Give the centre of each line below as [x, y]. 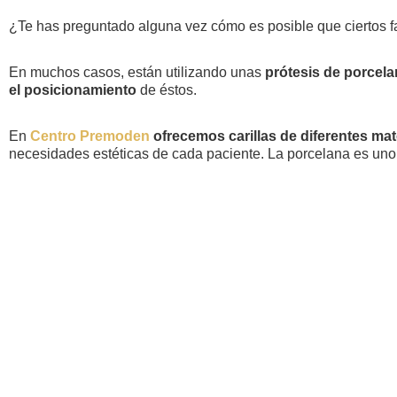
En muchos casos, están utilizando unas [137, 72]
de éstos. [167, 90]
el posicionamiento [73, 90]
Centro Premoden [90, 136]
